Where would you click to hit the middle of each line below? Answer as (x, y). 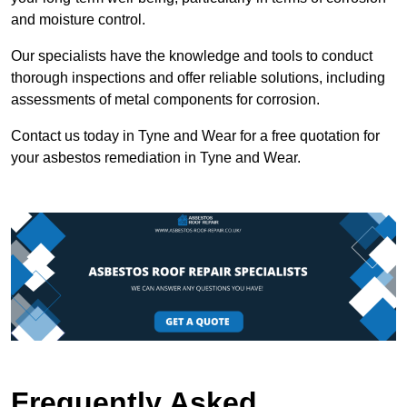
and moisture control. (78, 19)
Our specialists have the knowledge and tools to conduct (192, 55)
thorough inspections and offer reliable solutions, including (198, 77)
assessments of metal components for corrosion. (165, 99)
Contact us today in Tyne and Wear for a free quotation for (195, 135)
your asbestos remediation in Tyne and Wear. (156, 157)
